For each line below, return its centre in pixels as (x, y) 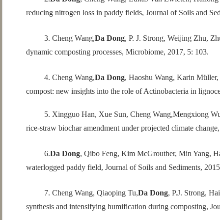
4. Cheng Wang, (69, 78)
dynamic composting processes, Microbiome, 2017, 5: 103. (117, 52)
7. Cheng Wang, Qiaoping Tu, (91, 192)
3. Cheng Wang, (69, 38)
